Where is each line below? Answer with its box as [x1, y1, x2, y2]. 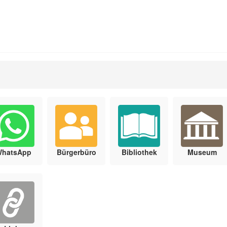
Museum [187, 147, 217, 158]
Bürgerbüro [56, 147, 96, 158]
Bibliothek [121, 147, 157, 158]
